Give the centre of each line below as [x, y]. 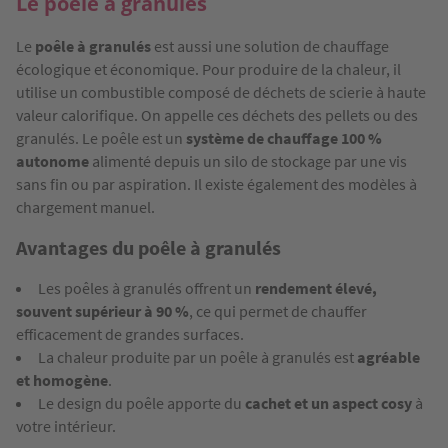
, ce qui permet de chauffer [278, 310]
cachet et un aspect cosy [328, 402]
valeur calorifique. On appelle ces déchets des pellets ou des [217, 114]
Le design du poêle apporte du [141, 402]
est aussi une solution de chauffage [270, 45]
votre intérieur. [66, 425]
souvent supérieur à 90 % [102, 310]
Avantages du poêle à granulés [148, 247]
